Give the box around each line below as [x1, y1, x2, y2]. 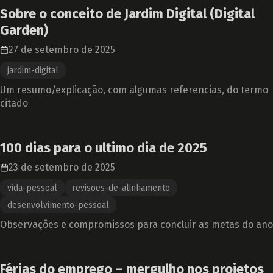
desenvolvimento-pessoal [7, 200, 109, 210]
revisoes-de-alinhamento [72, 183, 170, 193]
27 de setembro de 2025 [9, 44, 115, 55]
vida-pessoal [7, 183, 57, 193]
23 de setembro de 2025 [9, 161, 115, 173]
